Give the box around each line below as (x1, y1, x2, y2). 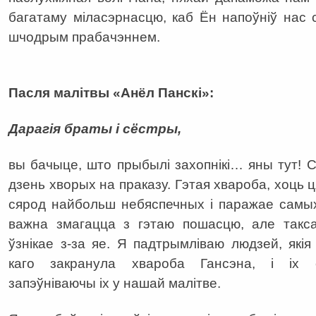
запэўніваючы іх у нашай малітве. (8, 276, 221, 291)
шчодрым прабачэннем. (8, 30, 160, 45)
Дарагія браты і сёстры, (8, 121, 181, 137)
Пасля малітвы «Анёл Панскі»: (8, 85, 214, 101)
